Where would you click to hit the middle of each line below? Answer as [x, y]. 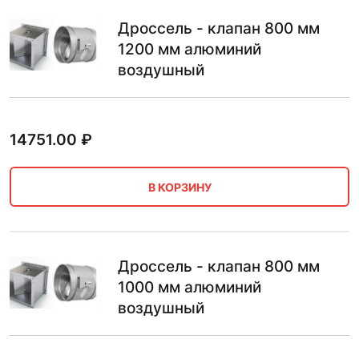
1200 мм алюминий [190, 50]
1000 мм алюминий [190, 288]
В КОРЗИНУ [179, 187]
